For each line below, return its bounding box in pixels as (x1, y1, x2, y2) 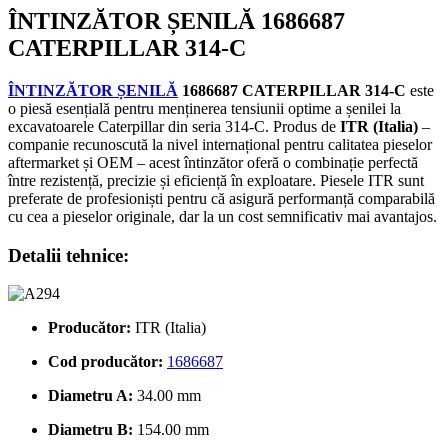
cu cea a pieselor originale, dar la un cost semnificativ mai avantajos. (8, 207, 437, 225)
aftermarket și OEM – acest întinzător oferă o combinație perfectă (8, 153, 418, 171)
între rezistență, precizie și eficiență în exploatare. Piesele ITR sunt (8, 171, 424, 189)
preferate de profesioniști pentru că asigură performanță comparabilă (8, 189, 435, 207)
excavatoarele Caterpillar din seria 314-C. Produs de (8, 117, 340, 135)
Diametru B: (48, 421, 133, 439)
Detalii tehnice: (8, 244, 129, 266)
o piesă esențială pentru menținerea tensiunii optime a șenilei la (8, 99, 401, 117)
